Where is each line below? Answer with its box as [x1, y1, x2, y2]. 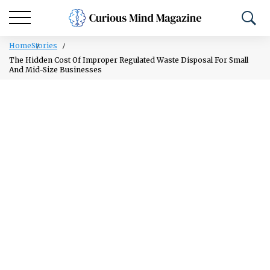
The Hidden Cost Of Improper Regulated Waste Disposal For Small [9, 55, 248, 64]
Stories [31, 41, 57, 50]
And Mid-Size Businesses [9, 65, 102, 74]
